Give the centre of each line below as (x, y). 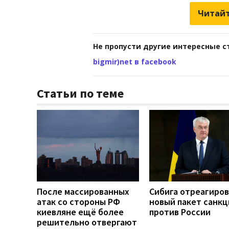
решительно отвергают (87, 222)
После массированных (83, 191)
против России (180, 212)
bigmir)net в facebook (135, 61)
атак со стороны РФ (78, 201)
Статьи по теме (80, 93)
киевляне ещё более (80, 212)
